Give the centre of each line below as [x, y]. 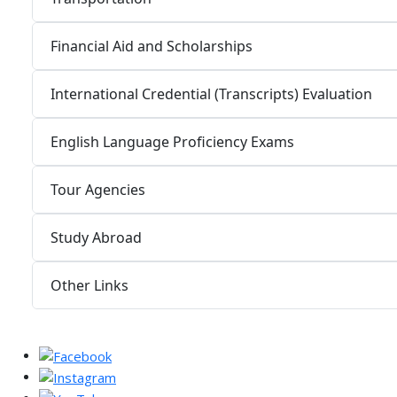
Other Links [90, 285]
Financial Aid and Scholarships [152, 46]
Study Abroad [96, 237]
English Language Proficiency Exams [172, 141]
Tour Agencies [98, 189]
